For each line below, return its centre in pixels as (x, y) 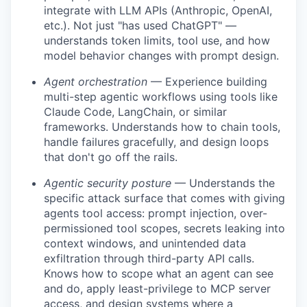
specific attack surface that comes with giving (164, 198)
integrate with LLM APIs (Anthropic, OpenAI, (158, 11)
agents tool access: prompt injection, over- (156, 213)
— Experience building (207, 82)
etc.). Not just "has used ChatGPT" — (140, 26)
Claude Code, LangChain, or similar (135, 112)
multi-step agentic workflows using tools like (161, 97)
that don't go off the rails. (111, 157)
